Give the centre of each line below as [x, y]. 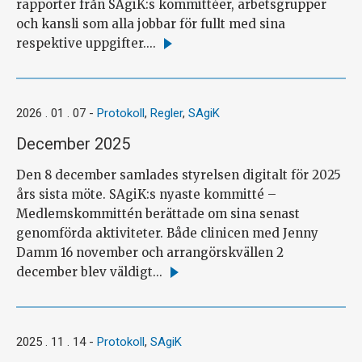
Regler [166, 113]
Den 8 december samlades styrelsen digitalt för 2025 [179, 175]
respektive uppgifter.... [86, 43]
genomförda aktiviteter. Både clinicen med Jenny [167, 233]
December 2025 [73, 143]
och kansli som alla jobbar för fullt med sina [151, 23]
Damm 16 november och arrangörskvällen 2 [150, 252]
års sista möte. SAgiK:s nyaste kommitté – [146, 194]
